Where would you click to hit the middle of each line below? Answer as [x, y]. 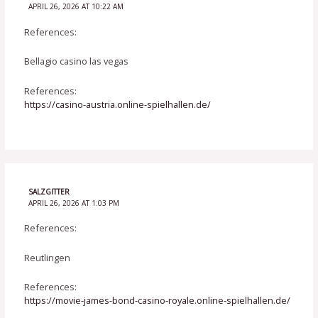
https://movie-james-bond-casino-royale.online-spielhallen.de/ [158, 300]
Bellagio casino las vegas [77, 61]
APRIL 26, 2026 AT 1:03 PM [73, 203]
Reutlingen [48, 257]
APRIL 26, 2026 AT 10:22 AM [76, 7]
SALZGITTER [49, 191]
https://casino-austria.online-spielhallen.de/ [118, 104]
